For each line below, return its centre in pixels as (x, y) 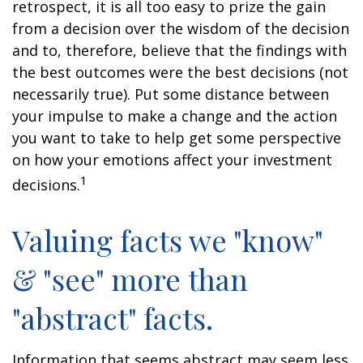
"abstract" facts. (113, 318)
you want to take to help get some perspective (177, 138)
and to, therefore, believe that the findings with (179, 50)
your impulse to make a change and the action (175, 116)
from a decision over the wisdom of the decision (181, 28)
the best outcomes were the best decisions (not (180, 72)
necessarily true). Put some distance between (171, 94)
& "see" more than (130, 279)
